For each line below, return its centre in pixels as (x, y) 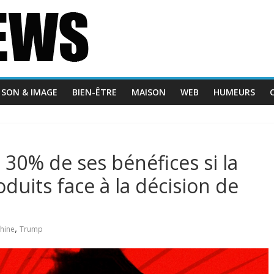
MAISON (149, 92)
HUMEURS (234, 92)
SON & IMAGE (29, 92)
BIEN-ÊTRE (94, 92)
